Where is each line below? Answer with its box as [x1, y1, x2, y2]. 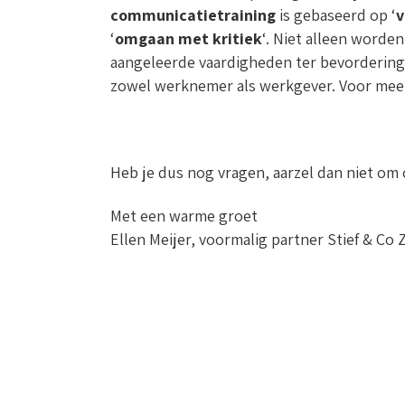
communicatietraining [110, 5, 276, 25]
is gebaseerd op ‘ [276, 5, 396, 25]
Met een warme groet [110, 205, 258, 226]
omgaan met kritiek [115, 28, 262, 49]
